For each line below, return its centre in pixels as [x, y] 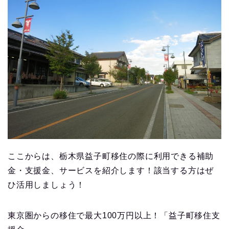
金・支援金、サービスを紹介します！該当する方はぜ [111, 171]
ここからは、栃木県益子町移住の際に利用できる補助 [111, 156]
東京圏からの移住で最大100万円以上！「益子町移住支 [114, 216]
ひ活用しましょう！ [47, 185]
